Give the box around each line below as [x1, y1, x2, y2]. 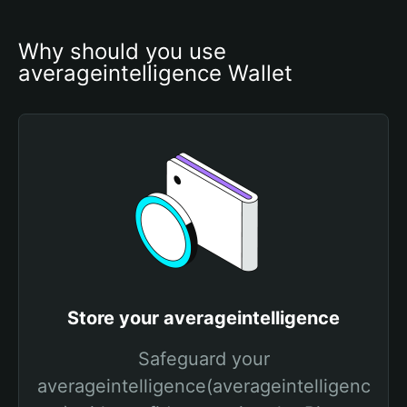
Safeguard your [137, 348, 270, 370]
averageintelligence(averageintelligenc [36, 375, 371, 397]
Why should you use [18, 38, 226, 65]
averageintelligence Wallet [18, 60, 293, 86]
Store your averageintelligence [67, 307, 340, 329]
